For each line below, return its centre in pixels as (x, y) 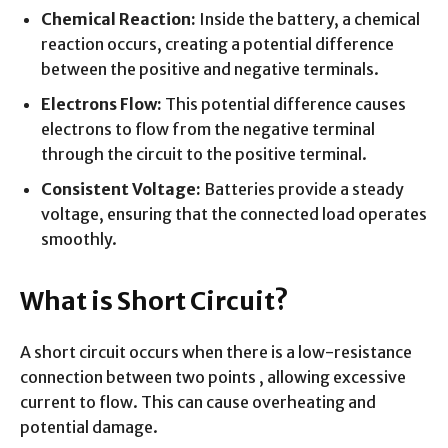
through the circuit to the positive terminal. (204, 153)
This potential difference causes (284, 103)
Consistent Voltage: (121, 188)
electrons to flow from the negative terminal (208, 128)
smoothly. (79, 238)
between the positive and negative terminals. (210, 68)
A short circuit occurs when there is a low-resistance (216, 351)
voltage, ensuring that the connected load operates (234, 213)
